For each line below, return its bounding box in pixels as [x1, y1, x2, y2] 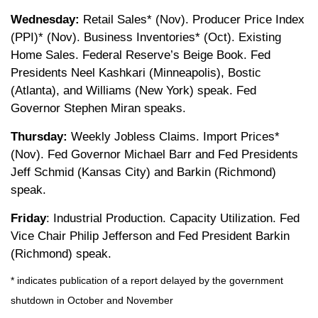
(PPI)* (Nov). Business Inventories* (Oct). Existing [11, 30, 281, 44]
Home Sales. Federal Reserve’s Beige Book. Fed [11, 48, 270, 62]
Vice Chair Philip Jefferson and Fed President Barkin [11, 229, 290, 243]
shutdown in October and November [11, 295, 173, 307]
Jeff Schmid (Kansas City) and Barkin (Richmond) [11, 165, 276, 179]
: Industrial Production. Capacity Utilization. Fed [46, 211, 300, 225]
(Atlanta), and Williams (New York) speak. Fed [11, 83, 256, 97]
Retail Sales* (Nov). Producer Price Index [83, 12, 305, 26]
